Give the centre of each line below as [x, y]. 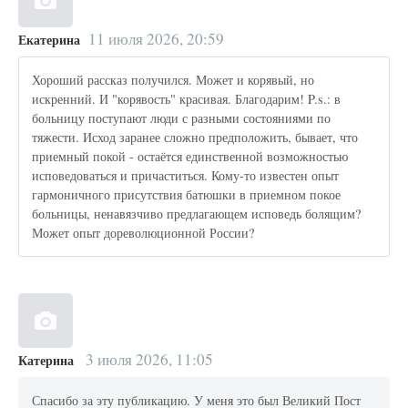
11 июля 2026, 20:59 [156, 38]
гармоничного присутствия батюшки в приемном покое [187, 195]
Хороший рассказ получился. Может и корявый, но [173, 80]
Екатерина [49, 39]
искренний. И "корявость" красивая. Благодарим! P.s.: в [187, 99]
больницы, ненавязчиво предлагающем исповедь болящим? [197, 214]
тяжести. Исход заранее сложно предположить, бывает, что [195, 138]
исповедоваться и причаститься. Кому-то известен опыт [186, 176]
